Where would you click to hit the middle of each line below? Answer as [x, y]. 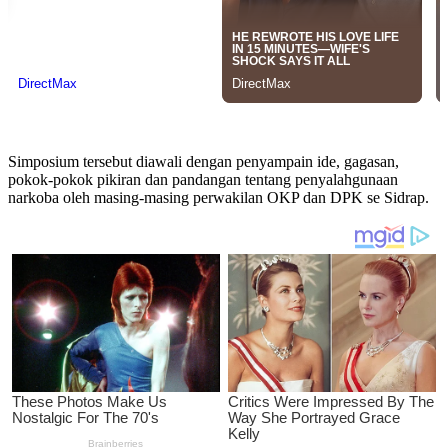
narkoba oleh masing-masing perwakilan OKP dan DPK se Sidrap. [218, 198]
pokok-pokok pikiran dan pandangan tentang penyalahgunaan [203, 180]
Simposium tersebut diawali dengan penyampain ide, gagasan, [203, 162]
